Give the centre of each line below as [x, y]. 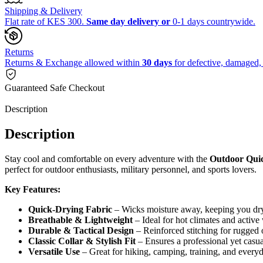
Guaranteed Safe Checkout [55, 87]
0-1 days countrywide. [213, 21]
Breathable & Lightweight [80, 220]
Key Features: [33, 189]
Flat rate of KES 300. [45, 21]
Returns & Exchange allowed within [73, 62]
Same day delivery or [128, 21]
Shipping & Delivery [43, 11]
